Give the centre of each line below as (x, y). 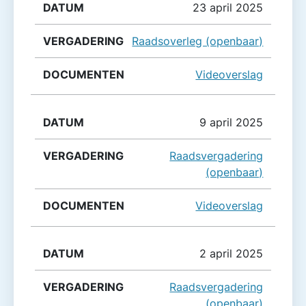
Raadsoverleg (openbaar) (198, 41)
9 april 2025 (232, 122)
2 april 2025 (232, 254)
